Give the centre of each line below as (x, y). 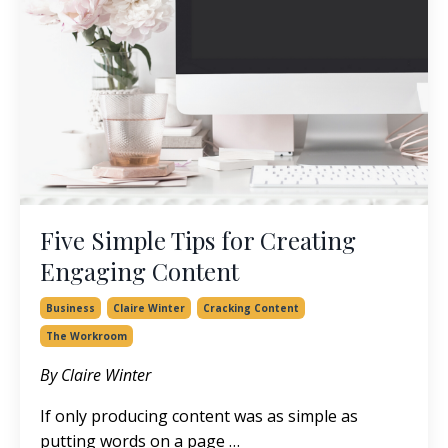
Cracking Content (251, 308)
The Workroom (86, 336)
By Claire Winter (95, 375)
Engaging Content (139, 271)
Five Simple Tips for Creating (198, 240)
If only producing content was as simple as (199, 416)
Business (70, 308)
